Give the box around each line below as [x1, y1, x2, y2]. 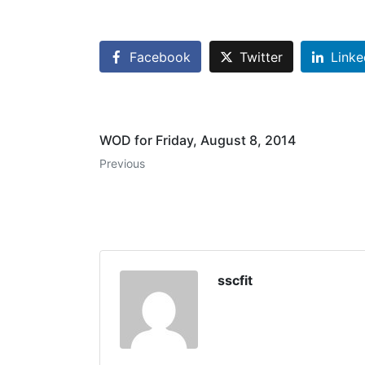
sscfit [218, 271, 253, 288]
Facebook [130, 48, 191, 65]
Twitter [239, 48, 283, 65]
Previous [99, 156, 145, 170]
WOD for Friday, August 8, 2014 [99, 131, 296, 148]
